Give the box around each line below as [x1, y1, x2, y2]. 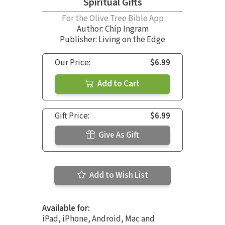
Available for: [42, 202, 90, 214]
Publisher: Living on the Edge [60, 33, 165, 46]
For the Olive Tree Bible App [61, 12, 164, 25]
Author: [76, 23, 105, 35]
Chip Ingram [104, 23, 149, 35]
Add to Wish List [87, 169, 148, 181]
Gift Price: [55, 109, 89, 122]
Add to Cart [96, 77, 140, 90]
